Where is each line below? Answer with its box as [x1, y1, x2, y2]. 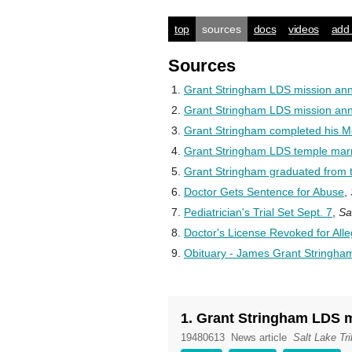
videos [288, 23, 319, 35]
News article [231, 332, 287, 343]
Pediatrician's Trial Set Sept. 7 [184, 206, 332, 218]
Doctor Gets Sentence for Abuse [184, 185, 344, 198]
